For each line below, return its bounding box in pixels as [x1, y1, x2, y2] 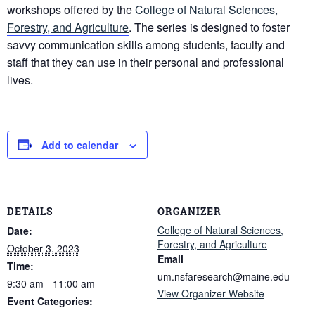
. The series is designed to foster [129, 18, 290, 35]
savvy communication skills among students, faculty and [7, 36, 285, 53]
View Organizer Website [157, 286, 264, 301]
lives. [7, 71, 33, 88]
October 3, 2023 [7, 241, 79, 256]
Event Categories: [7, 294, 93, 309]
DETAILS [7, 205, 53, 219]
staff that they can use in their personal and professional [7, 53, 284, 70]
